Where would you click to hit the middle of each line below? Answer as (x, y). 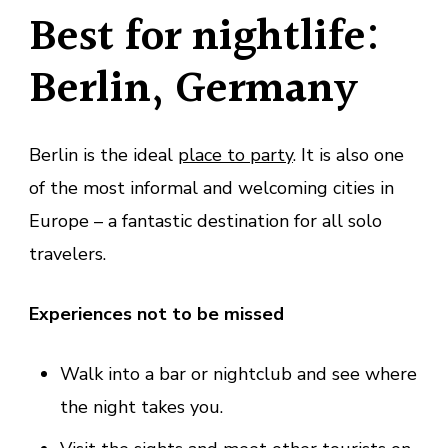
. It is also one (348, 154)
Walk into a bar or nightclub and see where (238, 373)
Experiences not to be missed (156, 313)
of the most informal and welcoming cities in (211, 187)
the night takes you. (141, 406)
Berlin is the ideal (103, 154)
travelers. (67, 253)
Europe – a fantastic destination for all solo (205, 220)
